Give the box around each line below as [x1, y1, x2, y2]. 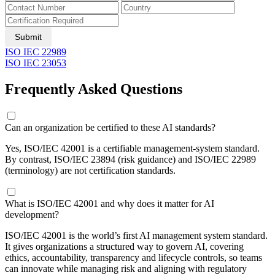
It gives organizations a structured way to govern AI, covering [5, 241, 244, 252]
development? [5, 209, 59, 220]
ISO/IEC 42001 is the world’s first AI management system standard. [5, 230, 268, 241]
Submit [15, 32, 42, 42]
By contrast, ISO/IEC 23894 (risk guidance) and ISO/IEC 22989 [5, 153, 256, 165]
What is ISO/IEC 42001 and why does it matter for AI [5, 198, 214, 209]
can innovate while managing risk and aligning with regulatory [5, 263, 247, 274]
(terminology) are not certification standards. [5, 165, 176, 176]
